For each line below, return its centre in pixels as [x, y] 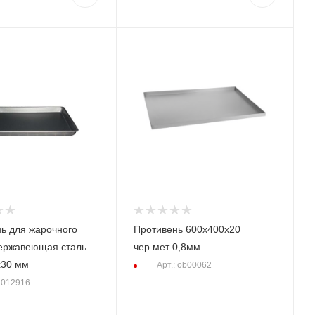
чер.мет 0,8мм [167, 247]
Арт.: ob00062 [185, 265]
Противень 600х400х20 [187, 229]
